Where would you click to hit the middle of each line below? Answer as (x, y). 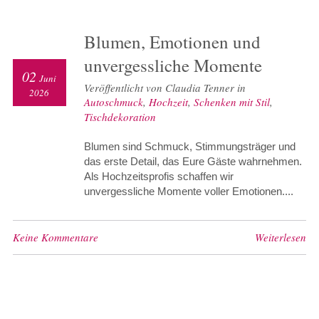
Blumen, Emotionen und (172, 41)
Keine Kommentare (55, 237)
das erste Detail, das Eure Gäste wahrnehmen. (193, 161)
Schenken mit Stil (231, 101)
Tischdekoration (120, 116)
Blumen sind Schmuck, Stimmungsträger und (189, 146)
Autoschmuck (113, 101)
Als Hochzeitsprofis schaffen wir (158, 176)
